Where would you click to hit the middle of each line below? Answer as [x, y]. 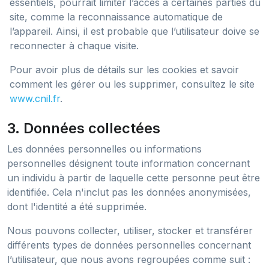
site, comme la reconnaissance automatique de [116, 17]
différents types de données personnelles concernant [129, 245]
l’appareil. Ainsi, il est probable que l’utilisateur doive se [134, 31]
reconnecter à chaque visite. [74, 46]
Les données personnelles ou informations [104, 149]
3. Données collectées [84, 128]
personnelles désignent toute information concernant [128, 163]
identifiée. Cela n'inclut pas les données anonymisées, [129, 192]
